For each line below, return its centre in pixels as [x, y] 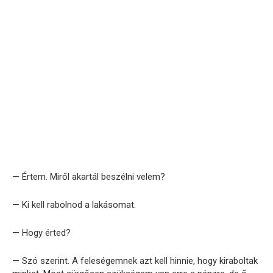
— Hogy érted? [41, 232]
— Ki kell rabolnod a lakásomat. [74, 204]
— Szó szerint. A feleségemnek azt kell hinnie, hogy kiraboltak [135, 261]
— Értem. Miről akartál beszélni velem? [89, 176]
